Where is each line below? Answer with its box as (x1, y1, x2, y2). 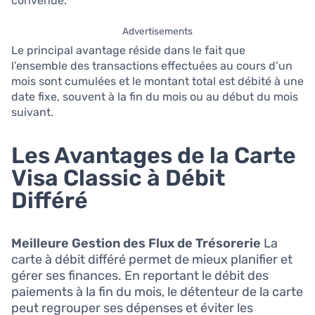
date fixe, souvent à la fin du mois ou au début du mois (11, 90, 298, 104)
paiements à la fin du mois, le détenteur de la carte (11, 284, 303, 300)
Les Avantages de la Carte (11, 142, 296, 169)
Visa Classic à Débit (11, 165, 225, 192)
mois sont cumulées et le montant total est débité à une (11, 75, 304, 89)
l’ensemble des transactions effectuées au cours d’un (11, 59, 292, 73)
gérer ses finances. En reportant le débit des (11, 268, 269, 284)
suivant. (11, 105, 53, 120)
